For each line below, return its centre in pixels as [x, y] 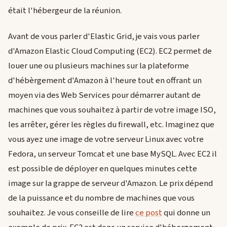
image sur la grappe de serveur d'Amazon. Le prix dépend [110, 183]
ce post [149, 213]
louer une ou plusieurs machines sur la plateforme [99, 66]
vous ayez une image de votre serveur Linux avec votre [106, 139]
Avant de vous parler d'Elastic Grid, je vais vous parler [104, 36]
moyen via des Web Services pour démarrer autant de [104, 95]
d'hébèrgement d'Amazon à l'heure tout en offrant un [105, 80]
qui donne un [186, 213]
